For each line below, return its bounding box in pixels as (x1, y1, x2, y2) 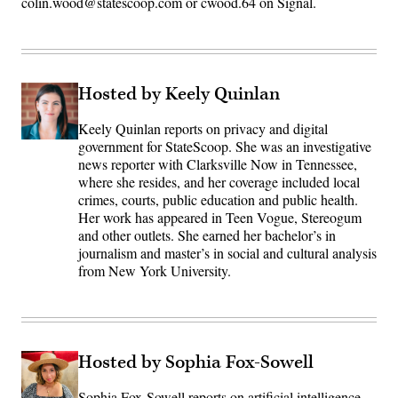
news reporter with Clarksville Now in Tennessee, (78, 155, 357, 174)
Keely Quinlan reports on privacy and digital (78, 119, 328, 139)
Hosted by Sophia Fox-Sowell (78, 351, 314, 375)
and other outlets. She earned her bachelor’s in (78, 226, 336, 245)
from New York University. (78, 261, 231, 281)
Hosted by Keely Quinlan (78, 83, 280, 107)
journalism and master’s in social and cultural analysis (78, 243, 377, 263)
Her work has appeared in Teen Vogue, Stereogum (78, 208, 362, 227)
